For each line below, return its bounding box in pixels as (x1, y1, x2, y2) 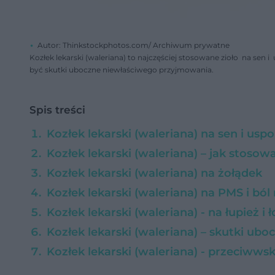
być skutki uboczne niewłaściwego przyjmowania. (29, 65, 214, 74)
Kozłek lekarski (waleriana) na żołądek (47, 166, 262, 180)
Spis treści (29, 104, 85, 116)
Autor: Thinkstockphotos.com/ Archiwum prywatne (37, 41, 230, 50)
